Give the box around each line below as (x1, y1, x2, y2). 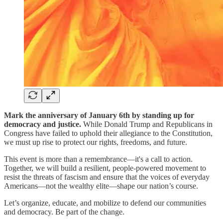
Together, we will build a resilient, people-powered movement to (4, 163, 206, 172)
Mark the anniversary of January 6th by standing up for (4, 111, 194, 119)
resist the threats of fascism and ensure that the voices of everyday (4, 172, 210, 181)
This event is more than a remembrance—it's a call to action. (4, 154, 193, 163)
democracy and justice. (4, 119, 83, 128)
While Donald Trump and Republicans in (83, 119, 213, 128)
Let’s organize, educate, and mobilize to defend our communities (4, 198, 206, 207)
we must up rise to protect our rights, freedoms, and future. (4, 137, 187, 146)
